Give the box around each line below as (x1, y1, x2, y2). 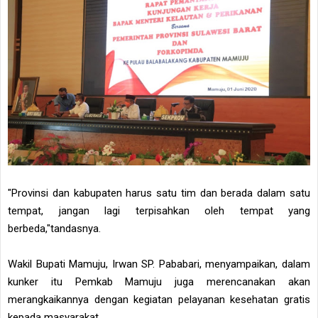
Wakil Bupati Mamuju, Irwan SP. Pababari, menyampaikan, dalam (8, 258, 310, 271)
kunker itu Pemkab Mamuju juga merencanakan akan (8, 275, 310, 289)
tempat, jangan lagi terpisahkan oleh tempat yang (8, 204, 310, 218)
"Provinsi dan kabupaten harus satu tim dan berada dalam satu (8, 187, 310, 200)
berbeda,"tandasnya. (8, 222, 101, 236)
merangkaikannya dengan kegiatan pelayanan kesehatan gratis (8, 293, 310, 307)
